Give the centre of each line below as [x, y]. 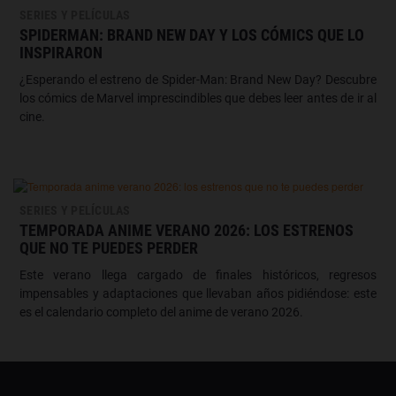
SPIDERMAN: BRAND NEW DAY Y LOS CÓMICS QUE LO [192, 35]
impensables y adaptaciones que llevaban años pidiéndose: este [198, 294]
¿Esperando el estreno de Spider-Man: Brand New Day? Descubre [198, 80]
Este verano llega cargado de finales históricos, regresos [198, 275]
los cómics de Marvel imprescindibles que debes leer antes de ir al [198, 99]
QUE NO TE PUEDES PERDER [109, 248]
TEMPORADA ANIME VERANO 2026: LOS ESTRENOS [187, 231]
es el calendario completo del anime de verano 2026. [161, 312]
